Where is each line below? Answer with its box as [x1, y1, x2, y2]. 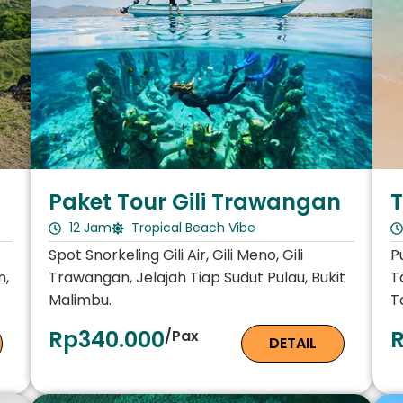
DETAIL [269, 333, 318, 354]
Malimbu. [49, 290, 112, 311]
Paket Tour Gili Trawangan [49, 187, 341, 218]
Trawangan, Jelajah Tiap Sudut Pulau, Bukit [49, 267, 345, 289]
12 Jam [68, 219, 112, 237]
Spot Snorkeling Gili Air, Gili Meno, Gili [49, 245, 303, 266]
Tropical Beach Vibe [131, 219, 255, 237]
